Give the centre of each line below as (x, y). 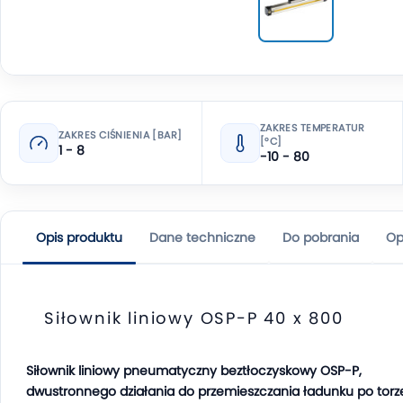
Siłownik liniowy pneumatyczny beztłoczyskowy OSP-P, (194, 371)
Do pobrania (321, 237)
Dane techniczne (202, 237)
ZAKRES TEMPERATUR (312, 128)
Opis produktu (79, 237)
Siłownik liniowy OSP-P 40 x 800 (194, 318)
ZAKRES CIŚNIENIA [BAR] (121, 134)
